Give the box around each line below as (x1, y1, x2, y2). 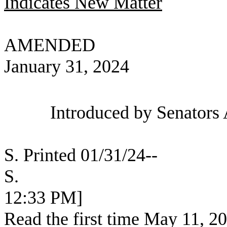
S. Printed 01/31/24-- (4, 145, 158, 165)
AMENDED (4, 35, 95, 55)
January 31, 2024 (4, 56, 129, 77)
